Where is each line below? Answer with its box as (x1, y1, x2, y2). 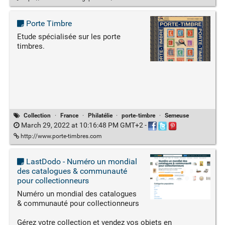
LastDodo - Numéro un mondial (24, 156, 137, 166)
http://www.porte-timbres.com (19, 132, 102, 140)
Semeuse (164, 112, 189, 120)
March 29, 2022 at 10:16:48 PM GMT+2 (19, 121, 145, 130)
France (60, 112, 79, 120)
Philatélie (87, 112, 113, 120)
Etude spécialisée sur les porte (17, 32, 121, 42)
